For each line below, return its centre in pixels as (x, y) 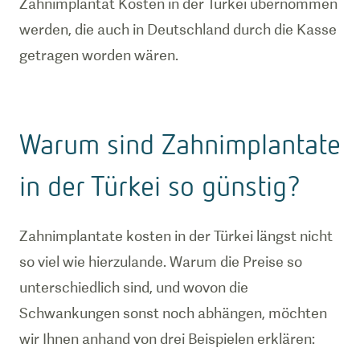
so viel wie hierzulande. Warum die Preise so (161, 262)
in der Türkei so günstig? (160, 185)
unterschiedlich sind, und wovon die (134, 287)
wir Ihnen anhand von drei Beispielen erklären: (167, 339)
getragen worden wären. (99, 55)
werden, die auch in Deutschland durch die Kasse (178, 29)
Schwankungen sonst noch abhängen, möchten (173, 313)
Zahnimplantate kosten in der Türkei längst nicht (176, 236)
